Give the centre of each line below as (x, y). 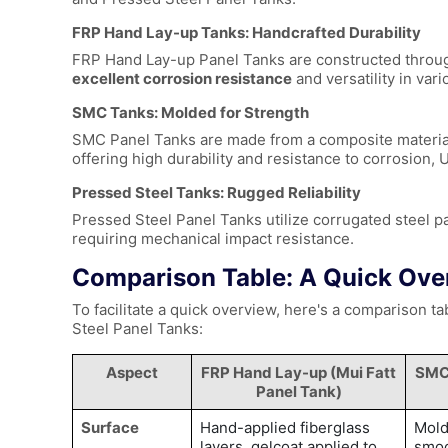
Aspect (132, 373)
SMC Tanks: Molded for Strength (190, 113)
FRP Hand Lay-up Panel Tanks (178, 60)
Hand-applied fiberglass (285, 428)
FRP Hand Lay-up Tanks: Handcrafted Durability (246, 33)
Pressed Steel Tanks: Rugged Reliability (216, 193)
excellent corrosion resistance (182, 79)
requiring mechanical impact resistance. (213, 239)
